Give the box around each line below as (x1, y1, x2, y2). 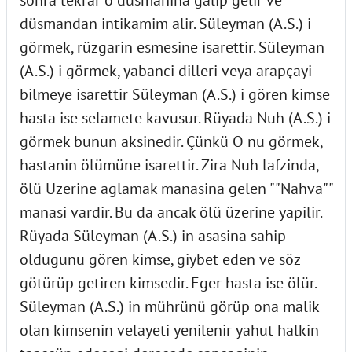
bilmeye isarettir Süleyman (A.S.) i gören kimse (20, 83, 330, 104)
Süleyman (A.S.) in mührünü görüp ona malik (20, 295, 319, 317)
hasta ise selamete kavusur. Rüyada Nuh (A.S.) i (20, 107, 331, 128)
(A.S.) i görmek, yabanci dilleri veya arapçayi (20, 60, 312, 81)
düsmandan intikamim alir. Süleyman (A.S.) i (20, 13, 311, 34)
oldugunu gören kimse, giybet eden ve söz (20, 248, 300, 269)
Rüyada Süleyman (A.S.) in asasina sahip (20, 225, 286, 246)
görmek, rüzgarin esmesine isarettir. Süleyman (20, 36, 324, 57)
